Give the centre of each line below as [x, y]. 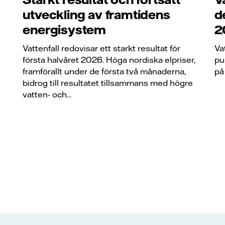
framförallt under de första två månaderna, [104, 71]
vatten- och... [47, 94]
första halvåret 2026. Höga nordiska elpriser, [109, 60]
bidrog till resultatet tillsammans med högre [108, 83]
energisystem [64, 30]
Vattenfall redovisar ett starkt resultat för [102, 48]
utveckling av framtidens [96, 15]
